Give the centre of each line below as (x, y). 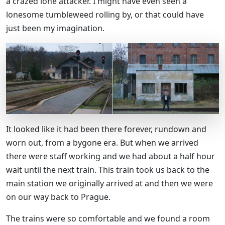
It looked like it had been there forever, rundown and (106, 129)
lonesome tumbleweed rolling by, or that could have (105, 15)
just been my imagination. (56, 28)
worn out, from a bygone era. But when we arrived (102, 143)
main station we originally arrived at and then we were (109, 184)
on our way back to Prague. (58, 197)
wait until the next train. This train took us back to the (108, 170)
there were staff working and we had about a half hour (110, 156)
